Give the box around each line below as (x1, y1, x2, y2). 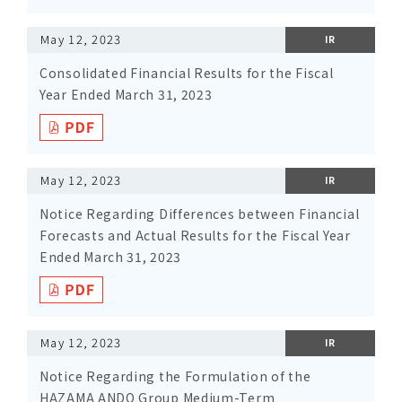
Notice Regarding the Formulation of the (39, 367, 311, 385)
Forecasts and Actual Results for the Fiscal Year (39, 226, 351, 244)
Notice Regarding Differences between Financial (39, 205, 360, 223)
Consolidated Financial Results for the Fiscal (39, 64, 334, 82)
